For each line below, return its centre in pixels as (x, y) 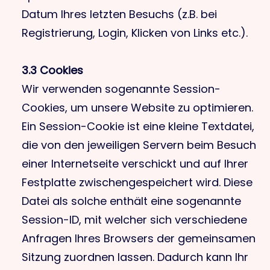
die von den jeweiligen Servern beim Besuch (139, 145)
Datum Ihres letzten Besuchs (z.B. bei (119, 14)
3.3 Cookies (52, 70)
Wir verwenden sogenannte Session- (121, 89)
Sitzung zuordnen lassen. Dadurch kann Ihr (135, 257)
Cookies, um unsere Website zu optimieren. (137, 108)
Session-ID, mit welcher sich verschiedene (134, 220)
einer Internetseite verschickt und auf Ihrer (135, 164)
